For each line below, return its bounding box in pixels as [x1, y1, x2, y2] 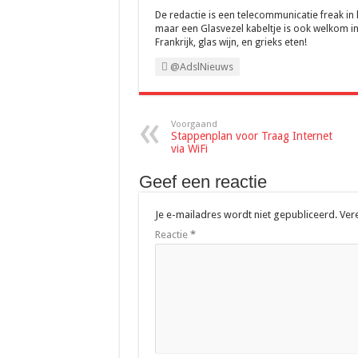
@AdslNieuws [167, 61, 233, 73]
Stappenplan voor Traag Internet [170, 129, 332, 142]
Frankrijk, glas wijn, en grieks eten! [154, 37, 307, 48]
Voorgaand [170, 119, 217, 129]
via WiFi [170, 142, 208, 155]
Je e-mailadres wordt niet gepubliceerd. [154, 209, 337, 221]
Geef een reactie [138, 172, 267, 192]
